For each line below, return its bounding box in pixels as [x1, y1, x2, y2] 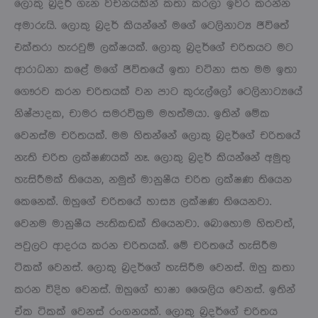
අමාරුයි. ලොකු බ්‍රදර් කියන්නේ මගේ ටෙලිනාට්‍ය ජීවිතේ [14, 19, 289, 32]
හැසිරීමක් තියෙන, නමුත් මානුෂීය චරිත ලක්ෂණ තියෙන [14, 173, 292, 186]
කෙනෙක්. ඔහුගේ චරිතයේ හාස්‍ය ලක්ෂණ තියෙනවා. [14, 195, 271, 208]
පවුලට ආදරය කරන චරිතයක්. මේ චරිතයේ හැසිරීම [14, 239, 278, 252]
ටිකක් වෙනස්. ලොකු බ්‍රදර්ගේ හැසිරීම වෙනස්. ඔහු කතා [14, 261, 295, 274]
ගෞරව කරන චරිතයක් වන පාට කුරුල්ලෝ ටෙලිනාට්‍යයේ [14, 85, 302, 98]
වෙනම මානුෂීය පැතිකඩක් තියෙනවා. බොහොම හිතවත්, [14, 217, 295, 230]
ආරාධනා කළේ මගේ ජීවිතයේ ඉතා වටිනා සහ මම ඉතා [14, 63, 297, 76]
